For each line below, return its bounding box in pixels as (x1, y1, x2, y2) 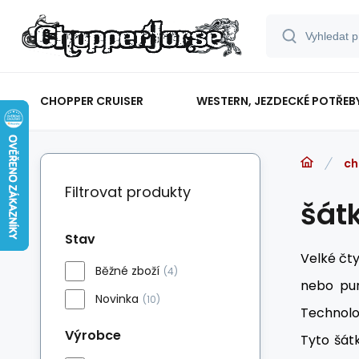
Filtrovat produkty (65, 182, 191, 202)
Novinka (95, 291, 139, 307)
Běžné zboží (95, 263, 159, 279)
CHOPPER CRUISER (40, 92, 143, 109)
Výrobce (65, 326, 121, 345)
